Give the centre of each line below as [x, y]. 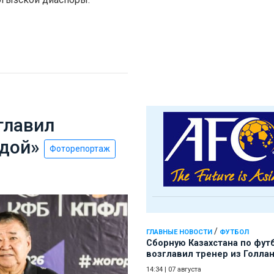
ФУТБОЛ [234, 232]
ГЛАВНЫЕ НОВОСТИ [179, 232]
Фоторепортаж [80, 148]
